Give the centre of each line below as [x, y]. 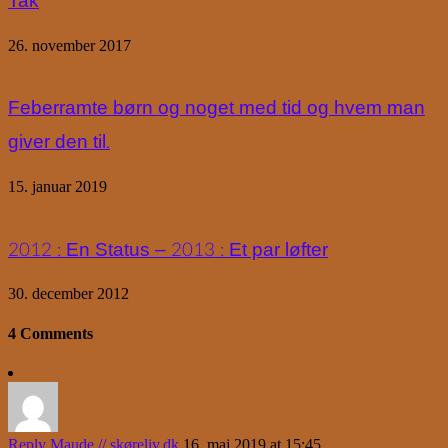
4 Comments [50, 333]
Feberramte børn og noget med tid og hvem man [216, 108]
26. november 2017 [69, 45]
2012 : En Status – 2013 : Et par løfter [168, 249]
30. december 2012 [68, 294]
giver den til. [59, 142]
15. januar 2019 [57, 186]
